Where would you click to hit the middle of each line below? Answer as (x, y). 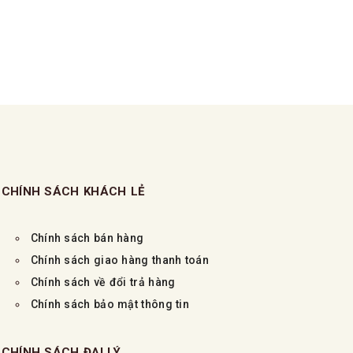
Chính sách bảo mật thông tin (110, 304)
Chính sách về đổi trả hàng (103, 282)
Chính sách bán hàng (87, 238)
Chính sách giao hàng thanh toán (121, 260)
